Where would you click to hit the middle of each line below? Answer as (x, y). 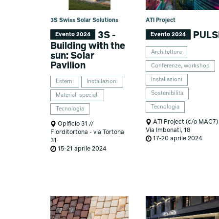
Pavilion (68, 66)
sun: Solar (72, 56)
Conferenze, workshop (181, 66)
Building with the (88, 46)
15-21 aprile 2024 (81, 149)
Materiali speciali (77, 95)
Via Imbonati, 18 (168, 130)
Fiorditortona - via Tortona (87, 132)
